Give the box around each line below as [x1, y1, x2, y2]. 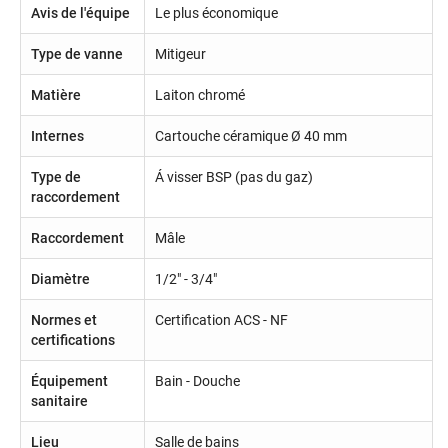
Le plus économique [154, 4, 278, 21]
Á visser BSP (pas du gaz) [154, 168, 313, 185]
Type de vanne [31, 45, 123, 62]
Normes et [31, 311, 97, 328]
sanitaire [31, 392, 88, 409]
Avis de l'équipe [31, 4, 130, 21]
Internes [31, 127, 84, 144]
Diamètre [31, 270, 90, 287]
